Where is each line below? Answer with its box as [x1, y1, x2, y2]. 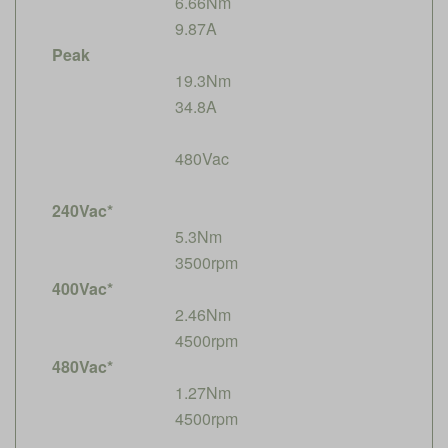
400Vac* [52, 276, 113, 300]
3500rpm [175, 250, 238, 274]
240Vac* [52, 198, 113, 222]
